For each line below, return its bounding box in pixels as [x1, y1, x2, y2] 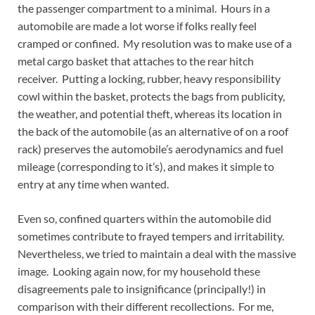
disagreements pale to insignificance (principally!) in [18, 281, 266, 295]
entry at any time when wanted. [18, 176, 169, 191]
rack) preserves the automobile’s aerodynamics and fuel [18, 141, 283, 155]
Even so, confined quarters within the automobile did [18, 211, 271, 225]
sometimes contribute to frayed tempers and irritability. [18, 229, 286, 243]
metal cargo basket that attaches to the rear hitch [18, 53, 254, 67]
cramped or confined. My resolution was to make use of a [18, 36, 292, 50]
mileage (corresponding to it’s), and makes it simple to [18, 159, 274, 173]
